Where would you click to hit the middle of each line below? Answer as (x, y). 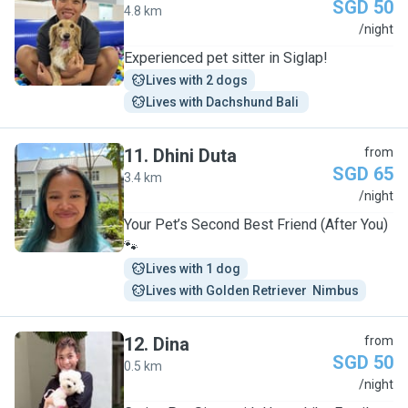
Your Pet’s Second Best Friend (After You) (256, 224)
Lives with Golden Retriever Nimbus (252, 291)
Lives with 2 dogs (197, 80)
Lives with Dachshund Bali (224, 102)
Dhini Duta (195, 156)
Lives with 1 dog (193, 269)
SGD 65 (363, 174)
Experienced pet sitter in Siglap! (226, 58)
